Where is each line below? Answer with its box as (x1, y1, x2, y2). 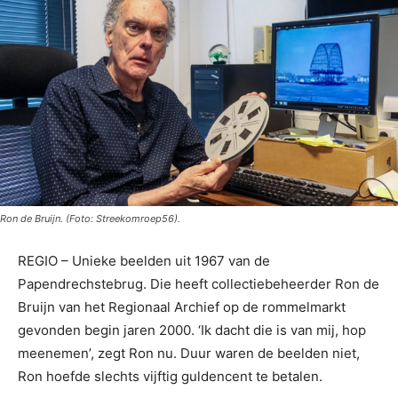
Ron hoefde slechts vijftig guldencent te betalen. (18, 368, 322, 386)
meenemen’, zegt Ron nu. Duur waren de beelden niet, (18, 345, 360, 362)
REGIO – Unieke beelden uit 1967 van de (18, 252, 270, 270)
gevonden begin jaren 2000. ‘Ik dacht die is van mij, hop (18, 322, 366, 339)
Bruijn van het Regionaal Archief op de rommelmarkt (18, 298, 346, 316)
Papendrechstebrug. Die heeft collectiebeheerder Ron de (18, 275, 379, 293)
